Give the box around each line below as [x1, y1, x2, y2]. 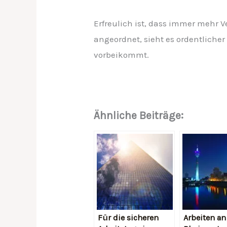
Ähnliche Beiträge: [94, 109, 184, 122]
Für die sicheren [98, 213, 159, 223]
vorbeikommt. [94, 49, 149, 60]
